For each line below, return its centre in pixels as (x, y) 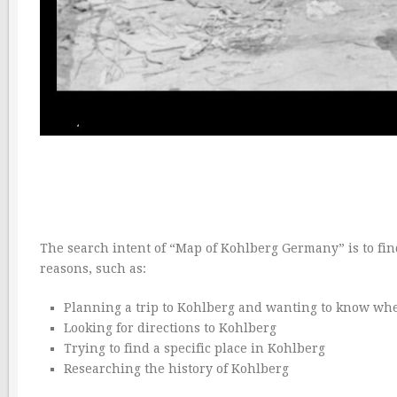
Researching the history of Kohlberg (176, 369)
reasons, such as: (93, 269)
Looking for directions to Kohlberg (170, 328)
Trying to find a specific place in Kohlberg (194, 348)
